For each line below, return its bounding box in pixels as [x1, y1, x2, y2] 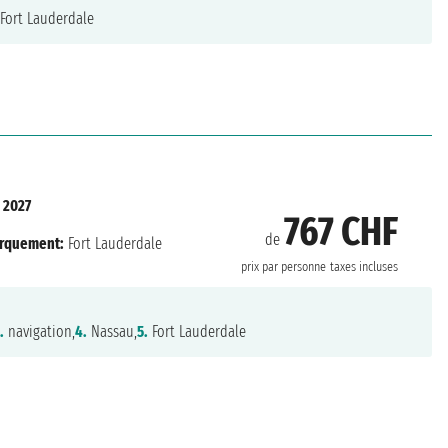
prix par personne [240, 258, 326, 275]
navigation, [3, 321, 75, 341]
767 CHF [283, 207, 398, 256]
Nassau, [86, 321, 137, 341]
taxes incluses [329, 258, 398, 275]
